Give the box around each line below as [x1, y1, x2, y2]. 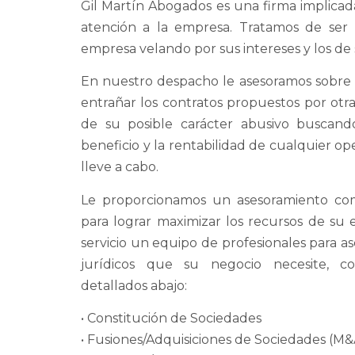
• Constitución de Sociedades [81, 311, 261, 326]
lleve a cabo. [81, 159, 158, 175]
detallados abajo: [81, 277, 187, 293]
